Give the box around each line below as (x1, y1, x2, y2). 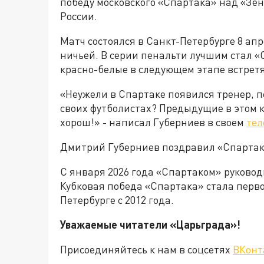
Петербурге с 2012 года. (60, 193, 174, 206)
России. (60, 9, 97, 22)
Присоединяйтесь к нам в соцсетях (60, 243, 233, 256)
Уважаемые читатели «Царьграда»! (60, 218, 240, 231)
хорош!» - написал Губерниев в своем (60, 115, 246, 128)
